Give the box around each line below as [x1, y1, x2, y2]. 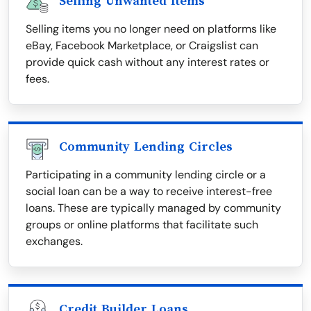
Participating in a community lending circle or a [26, 167, 266, 183]
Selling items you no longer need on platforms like [26, 22, 276, 37]
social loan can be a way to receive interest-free [26, 184, 272, 199]
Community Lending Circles [59, 140, 233, 154]
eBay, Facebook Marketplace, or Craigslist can [26, 38, 258, 53]
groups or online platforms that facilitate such [26, 217, 258, 233]
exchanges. [26, 234, 83, 249]
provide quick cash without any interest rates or [26, 55, 269, 70]
